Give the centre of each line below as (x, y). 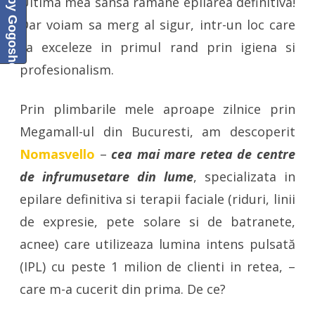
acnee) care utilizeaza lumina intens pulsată (157, 244)
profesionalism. (67, 70)
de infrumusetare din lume (107, 176)
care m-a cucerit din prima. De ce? (123, 289)
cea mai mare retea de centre (204, 154)
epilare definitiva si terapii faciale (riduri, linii (157, 199)
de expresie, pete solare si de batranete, (157, 221)
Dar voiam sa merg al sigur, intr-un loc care (157, 25)
